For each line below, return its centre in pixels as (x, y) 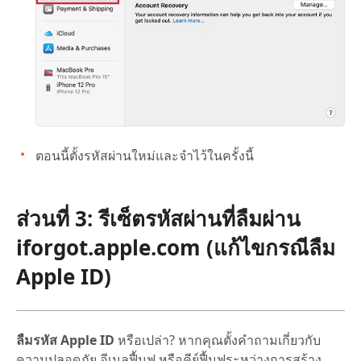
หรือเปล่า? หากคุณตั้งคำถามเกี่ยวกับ (218, 340)
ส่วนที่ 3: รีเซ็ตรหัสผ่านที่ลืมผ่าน (158, 218)
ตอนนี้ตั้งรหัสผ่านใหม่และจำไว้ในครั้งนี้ (145, 155)
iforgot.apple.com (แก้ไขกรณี (162, 247)
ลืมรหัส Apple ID (65, 340)
